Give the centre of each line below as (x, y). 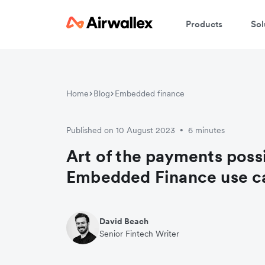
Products (204, 24)
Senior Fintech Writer (139, 233)
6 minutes (206, 130)
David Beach (124, 221)
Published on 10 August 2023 (121, 130)
